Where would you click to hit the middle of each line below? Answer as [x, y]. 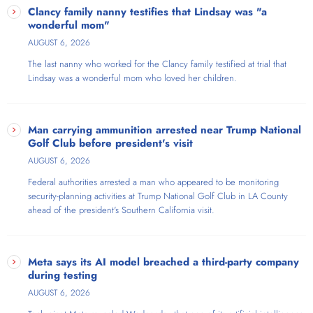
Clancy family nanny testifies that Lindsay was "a [147, 12]
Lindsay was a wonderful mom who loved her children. [132, 78]
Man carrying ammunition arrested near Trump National [165, 130]
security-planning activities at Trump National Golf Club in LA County [158, 196]
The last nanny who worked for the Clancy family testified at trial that [157, 64]
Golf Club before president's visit [110, 144]
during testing [63, 276]
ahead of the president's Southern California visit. [121, 210]
